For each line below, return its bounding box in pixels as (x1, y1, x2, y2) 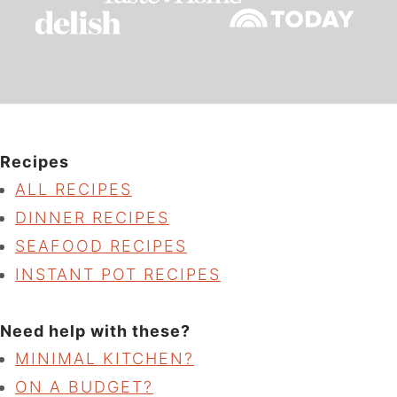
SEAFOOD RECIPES (15, 237, 187, 256)
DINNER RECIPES (15, 208, 169, 228)
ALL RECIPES (15, 180, 132, 199)
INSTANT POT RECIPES (15, 265, 221, 284)
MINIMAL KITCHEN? (15, 349, 194, 369)
